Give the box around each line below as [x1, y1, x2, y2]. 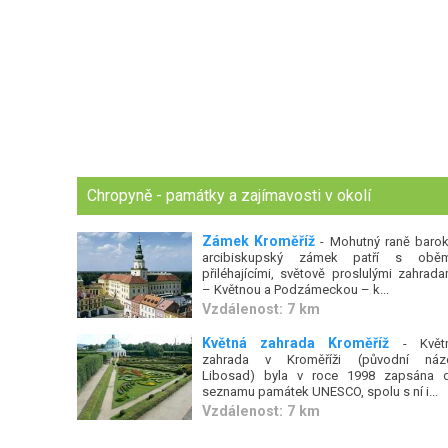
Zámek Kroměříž [201, 233, 316, 249]
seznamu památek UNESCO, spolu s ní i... [201, 383, 438, 399]
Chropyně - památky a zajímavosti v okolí [87, 186, 372, 205]
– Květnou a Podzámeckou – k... [201, 282, 389, 297]
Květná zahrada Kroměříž [201, 334, 390, 351]
